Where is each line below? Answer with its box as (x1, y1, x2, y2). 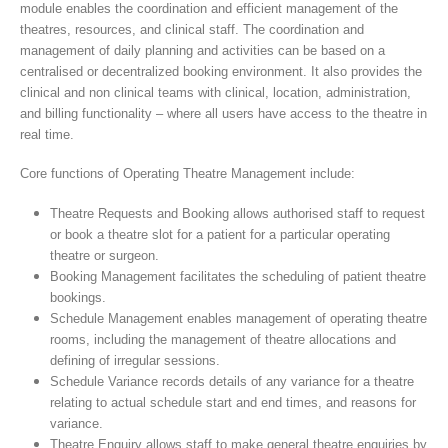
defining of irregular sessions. (49, 352, 220, 368)
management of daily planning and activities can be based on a (20, 42, 385, 58)
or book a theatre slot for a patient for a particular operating (49, 226, 390, 242)
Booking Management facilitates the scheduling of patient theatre (49, 268, 426, 284)
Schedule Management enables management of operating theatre (49, 310, 427, 326)
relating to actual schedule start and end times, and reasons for (49, 394, 416, 410)
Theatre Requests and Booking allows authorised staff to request (49, 205, 425, 221)
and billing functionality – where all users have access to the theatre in (20, 105, 427, 121)
